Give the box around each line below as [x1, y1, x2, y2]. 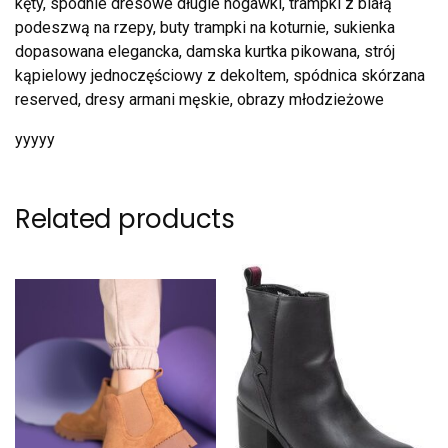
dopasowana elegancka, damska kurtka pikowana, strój [15, 42, 395, 62]
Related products [15, 201, 235, 238]
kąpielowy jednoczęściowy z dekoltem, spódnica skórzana [15, 66, 425, 86]
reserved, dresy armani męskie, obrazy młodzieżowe [15, 90, 384, 110]
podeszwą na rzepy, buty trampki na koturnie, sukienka [15, 18, 395, 38]
